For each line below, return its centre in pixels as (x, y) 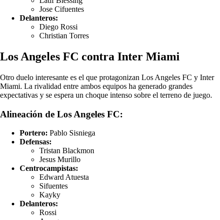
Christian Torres (64, 36)
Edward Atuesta (64, 177)
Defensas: (36, 142)
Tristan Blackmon (67, 151)
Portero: (34, 133)
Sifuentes (54, 186)
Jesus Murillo (60, 160)
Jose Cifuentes (62, 9)
